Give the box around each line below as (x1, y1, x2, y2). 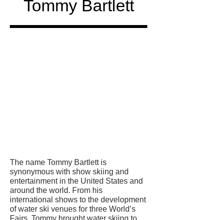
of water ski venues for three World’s (10, 204, 136, 213)
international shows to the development (10, 195, 146, 204)
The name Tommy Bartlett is (10, 158, 107, 166)
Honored (48, 111, 109, 129)
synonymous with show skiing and (10, 167, 129, 176)
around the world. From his (10, 186, 103, 194)
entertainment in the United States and (10, 176, 143, 185)
